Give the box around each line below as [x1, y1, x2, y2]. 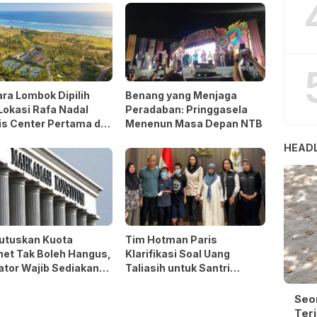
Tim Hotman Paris [125, 234, 218, 246]
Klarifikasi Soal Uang [125, 248, 231, 260]
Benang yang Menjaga [125, 88, 238, 101]
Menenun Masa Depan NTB [125, 117, 263, 129]
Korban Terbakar [125, 276, 210, 289]
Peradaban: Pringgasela [125, 103, 248, 115]
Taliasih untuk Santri [125, 262, 231, 275]
